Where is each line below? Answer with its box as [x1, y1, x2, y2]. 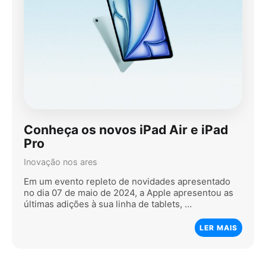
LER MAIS [199, 223, 237, 232]
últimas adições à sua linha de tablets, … [24, 198, 192, 210]
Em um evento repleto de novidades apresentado [24, 175, 230, 187]
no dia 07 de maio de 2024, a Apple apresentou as [24, 186, 233, 198]
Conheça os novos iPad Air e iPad [24, 122, 228, 138]
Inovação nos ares [24, 156, 97, 167]
